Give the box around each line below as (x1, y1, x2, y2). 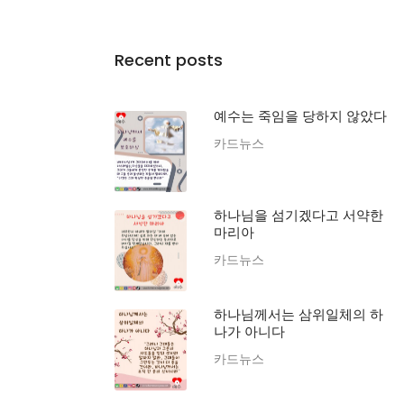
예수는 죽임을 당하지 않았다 (214, 107, 387, 124)
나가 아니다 (214, 323, 285, 340)
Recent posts (115, 48, 223, 71)
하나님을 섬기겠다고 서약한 (214, 207, 383, 224)
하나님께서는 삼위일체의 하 (214, 306, 383, 323)
